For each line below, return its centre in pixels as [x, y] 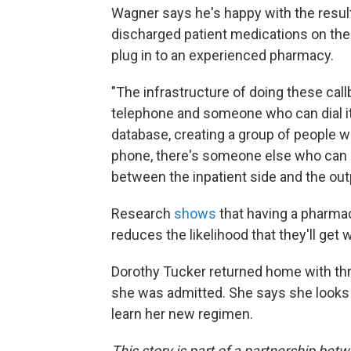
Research [143, 213]
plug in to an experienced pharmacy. [223, 55]
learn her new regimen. [182, 314]
